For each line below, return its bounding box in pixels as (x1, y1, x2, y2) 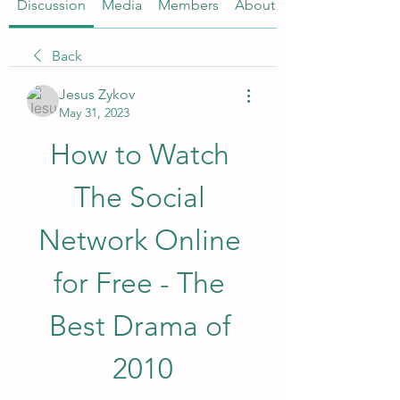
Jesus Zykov (59, 86, 135, 103)
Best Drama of (48, 309, 230, 343)
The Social (73, 180, 205, 214)
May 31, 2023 (59, 104, 129, 121)
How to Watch (49, 137, 229, 171)
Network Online (37, 223, 241, 257)
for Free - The (54, 266, 225, 300)
